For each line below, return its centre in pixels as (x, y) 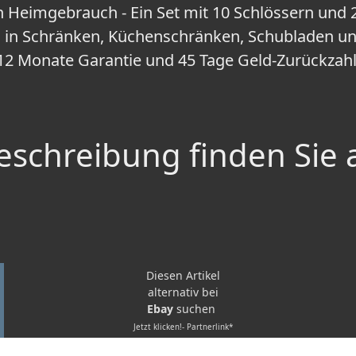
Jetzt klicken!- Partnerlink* (183, 327)
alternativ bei (183, 292)
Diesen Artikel (183, 276)
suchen (197, 309)
